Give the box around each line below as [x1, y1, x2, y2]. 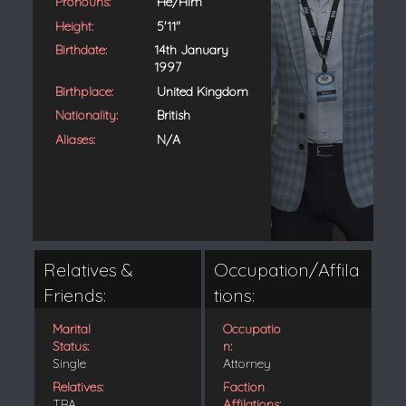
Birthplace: [54, 82, 113, 100]
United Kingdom [156, 82, 248, 100]
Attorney [222, 354, 271, 372]
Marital [52, 320, 91, 337]
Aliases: [54, 130, 95, 148]
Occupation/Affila [213, 257, 360, 281]
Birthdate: [54, 42, 107, 58]
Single [52, 354, 86, 372]
